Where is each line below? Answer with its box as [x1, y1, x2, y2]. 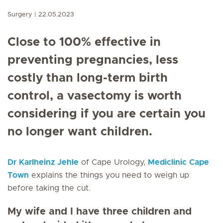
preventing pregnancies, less [7, 54, 178, 66]
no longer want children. [7, 126, 152, 138]
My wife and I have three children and [7, 207, 192, 217]
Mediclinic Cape [148, 158, 209, 166]
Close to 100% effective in [7, 36, 161, 48]
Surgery [7, 11, 32, 18]
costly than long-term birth [7, 72, 168, 84]
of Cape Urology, [79, 158, 148, 166]
